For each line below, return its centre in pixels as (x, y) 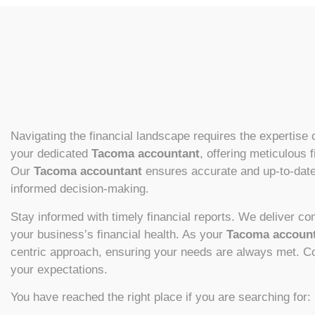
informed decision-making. (80, 189)
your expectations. (59, 269)
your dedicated (51, 154)
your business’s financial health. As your (118, 234)
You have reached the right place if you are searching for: (161, 297)
